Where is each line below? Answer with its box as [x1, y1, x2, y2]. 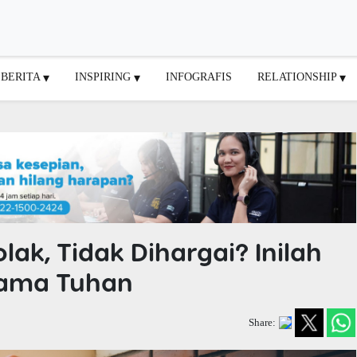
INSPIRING [75, 69, 134, 83]
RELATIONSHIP [257, 69, 339, 83]
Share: [249, 316, 277, 328]
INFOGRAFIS [166, 69, 232, 83]
